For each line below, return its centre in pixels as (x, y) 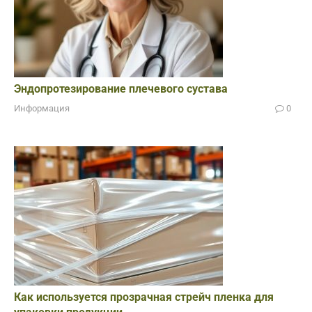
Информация (42, 109)
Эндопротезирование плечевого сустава (121, 89)
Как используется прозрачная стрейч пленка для (144, 297)
